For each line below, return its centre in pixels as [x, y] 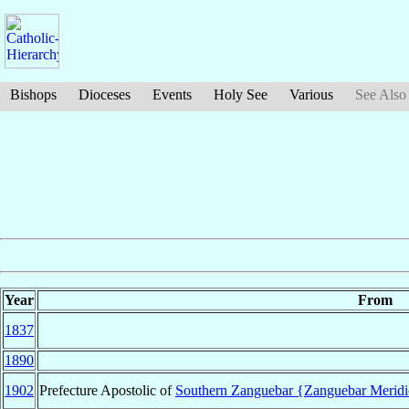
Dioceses [105, 94]
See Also [381, 94]
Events [172, 94]
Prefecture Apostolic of [107, 391]
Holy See [241, 94]
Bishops [33, 94]
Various [311, 94]
